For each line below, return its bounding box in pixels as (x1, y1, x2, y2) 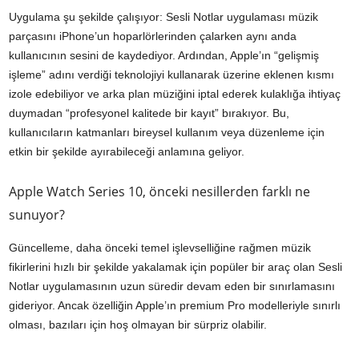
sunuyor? (9, 205, 65, 224)
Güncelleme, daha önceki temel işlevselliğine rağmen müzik (9, 240, 311, 254)
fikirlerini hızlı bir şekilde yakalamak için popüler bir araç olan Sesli (9, 260, 342, 273)
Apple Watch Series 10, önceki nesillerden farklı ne (9, 182, 310, 200)
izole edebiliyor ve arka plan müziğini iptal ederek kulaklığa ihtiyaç (9, 87, 341, 100)
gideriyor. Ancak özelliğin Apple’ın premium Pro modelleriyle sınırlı (9, 298, 341, 312)
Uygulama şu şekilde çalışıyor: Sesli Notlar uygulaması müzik (9, 10, 318, 23)
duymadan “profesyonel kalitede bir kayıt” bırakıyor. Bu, (9, 106, 289, 119)
